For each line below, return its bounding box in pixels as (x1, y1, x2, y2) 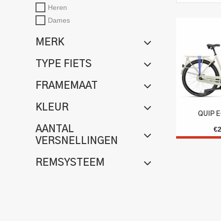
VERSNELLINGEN (36, 136, 118, 146)
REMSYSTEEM (36, 157, 105, 168)
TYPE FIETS (36, 59, 92, 69)
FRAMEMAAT (36, 80, 98, 91)
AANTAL (36, 124, 74, 134)
